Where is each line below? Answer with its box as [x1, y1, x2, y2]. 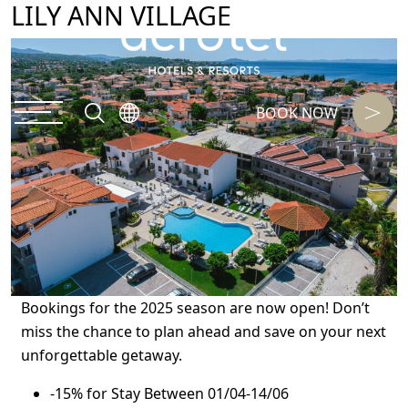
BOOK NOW [256, 102, 338, 123]
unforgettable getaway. [21, 344, 183, 365]
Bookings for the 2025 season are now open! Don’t [21, 297, 371, 318]
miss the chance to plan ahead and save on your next [21, 321, 387, 342]
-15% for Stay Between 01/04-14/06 [50, 382, 290, 403]
